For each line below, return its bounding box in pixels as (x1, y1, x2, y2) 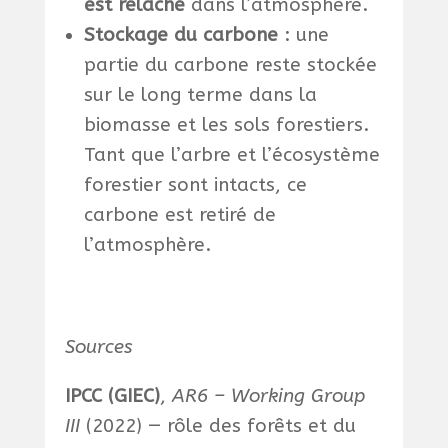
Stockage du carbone (83, 24, 278, 47)
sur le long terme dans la (83, 84, 317, 107)
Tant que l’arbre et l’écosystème (83, 144, 380, 167)
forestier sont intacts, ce (83, 174, 307, 197)
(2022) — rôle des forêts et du (79, 415, 356, 438)
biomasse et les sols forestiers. (83, 114, 369, 137)
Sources (64, 336, 132, 359)
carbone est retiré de (83, 204, 276, 227)
